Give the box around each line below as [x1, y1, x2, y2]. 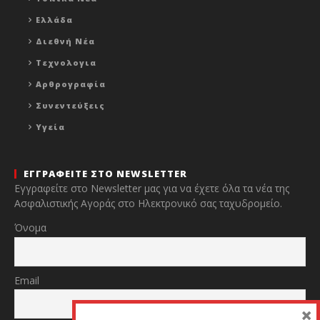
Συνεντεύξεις [36, 100, 105, 111]
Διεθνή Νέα [36, 36, 95, 47]
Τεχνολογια [36, 57, 96, 69]
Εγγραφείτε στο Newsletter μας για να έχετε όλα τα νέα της [14, 181, 289, 196]
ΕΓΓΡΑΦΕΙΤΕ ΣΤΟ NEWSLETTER [24, 167, 187, 181]
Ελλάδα [36, 14, 73, 26]
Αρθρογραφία [36, 79, 106, 90]
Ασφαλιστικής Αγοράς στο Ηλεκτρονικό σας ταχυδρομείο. [14, 196, 282, 211]
